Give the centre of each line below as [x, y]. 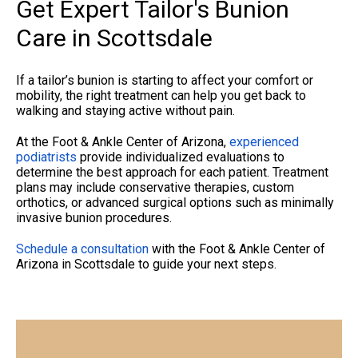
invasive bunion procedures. [94, 217]
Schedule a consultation [84, 249]
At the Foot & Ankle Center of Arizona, [123, 141]
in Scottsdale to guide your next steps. [167, 264]
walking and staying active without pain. [125, 110]
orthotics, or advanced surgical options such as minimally [175, 202]
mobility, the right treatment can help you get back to [161, 95]
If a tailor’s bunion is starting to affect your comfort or [165, 80]
